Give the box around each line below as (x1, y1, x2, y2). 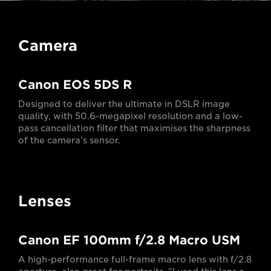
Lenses (18, 192, 71, 210)
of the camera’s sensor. (18, 135, 120, 145)
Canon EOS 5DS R (18, 77, 132, 92)
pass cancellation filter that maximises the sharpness (18, 123, 250, 133)
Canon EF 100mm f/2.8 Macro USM (18, 232, 240, 247)
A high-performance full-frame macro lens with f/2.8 (18, 254, 252, 264)
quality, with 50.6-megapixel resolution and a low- (18, 111, 243, 121)
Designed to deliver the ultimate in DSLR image (18, 99, 230, 109)
